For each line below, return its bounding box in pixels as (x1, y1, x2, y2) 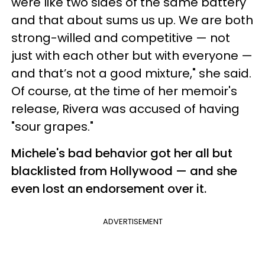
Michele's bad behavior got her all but (11, 144, 232, 161)
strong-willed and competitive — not (11, 29, 230, 46)
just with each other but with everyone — (11, 47, 253, 64)
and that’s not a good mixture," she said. (11, 64, 251, 82)
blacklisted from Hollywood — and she (11, 162, 237, 179)
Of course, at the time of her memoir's (11, 82, 237, 99)
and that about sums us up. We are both (11, 11, 253, 28)
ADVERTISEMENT (102, 215, 163, 227)
